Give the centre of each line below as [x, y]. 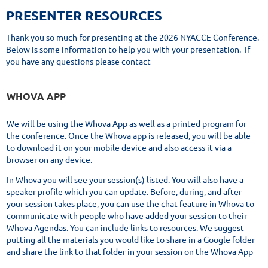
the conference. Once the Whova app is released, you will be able [129, 135]
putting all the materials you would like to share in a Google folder [131, 239]
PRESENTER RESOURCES [84, 16]
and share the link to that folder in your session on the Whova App [130, 251]
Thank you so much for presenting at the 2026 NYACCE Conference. [133, 37]
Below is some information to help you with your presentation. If [128, 49]
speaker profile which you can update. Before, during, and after [124, 191]
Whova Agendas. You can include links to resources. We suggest [125, 227]
